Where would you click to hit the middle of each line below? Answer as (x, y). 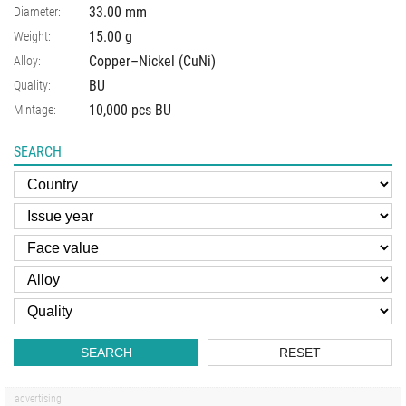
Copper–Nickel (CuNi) (152, 61)
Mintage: (35, 109)
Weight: (32, 36)
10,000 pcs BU (130, 110)
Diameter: (37, 11)
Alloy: (27, 60)
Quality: (32, 85)
